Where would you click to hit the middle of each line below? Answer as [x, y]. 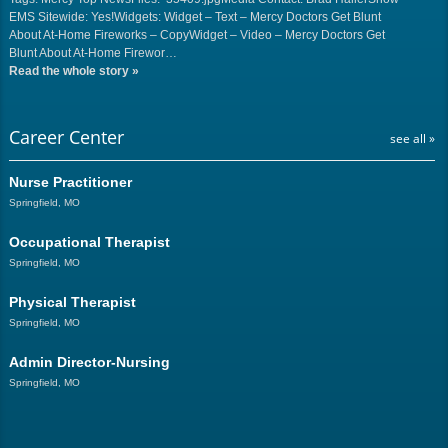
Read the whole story [70, 71]
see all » [412, 139]
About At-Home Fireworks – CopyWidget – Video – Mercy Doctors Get [196, 35]
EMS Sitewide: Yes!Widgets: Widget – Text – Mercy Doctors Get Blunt [194, 17]
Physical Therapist [72, 302]
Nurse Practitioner [70, 182]
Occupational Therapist [89, 242]
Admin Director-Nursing [89, 362]
